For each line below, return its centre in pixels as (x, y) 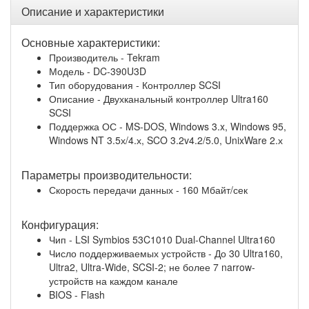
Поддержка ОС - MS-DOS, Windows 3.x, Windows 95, (168, 127)
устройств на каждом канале (113, 281)
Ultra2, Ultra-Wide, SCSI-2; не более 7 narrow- (152, 267)
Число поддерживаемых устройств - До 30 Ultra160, (166, 253)
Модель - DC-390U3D (98, 71)
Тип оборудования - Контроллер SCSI (135, 85)
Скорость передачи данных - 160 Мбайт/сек (148, 190)
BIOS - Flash (77, 295)
